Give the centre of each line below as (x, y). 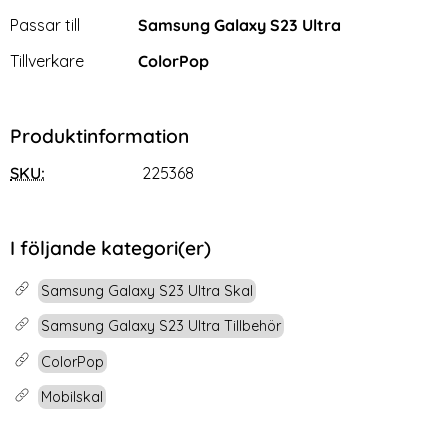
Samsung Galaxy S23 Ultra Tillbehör (161, 326)
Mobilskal (72, 396)
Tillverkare (47, 61)
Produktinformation (99, 136)
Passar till (45, 25)
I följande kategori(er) (110, 248)
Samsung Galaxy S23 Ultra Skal (147, 290)
